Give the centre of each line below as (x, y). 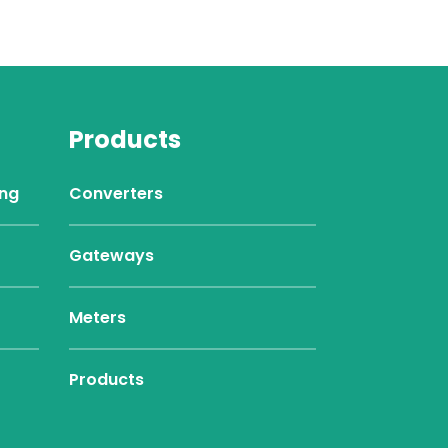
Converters (115, 193)
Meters (97, 317)
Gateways (111, 255)
